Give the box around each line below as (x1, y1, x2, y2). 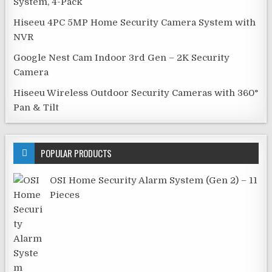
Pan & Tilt (13, 101, 59, 113)
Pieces (50, 189, 80, 200)
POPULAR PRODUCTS (41, 146, 112, 160)
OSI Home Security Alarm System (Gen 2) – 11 (50, 174, 258, 186)
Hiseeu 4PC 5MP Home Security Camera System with (13, 16, 256, 28)
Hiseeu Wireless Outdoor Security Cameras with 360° (13, 87, 259, 98)
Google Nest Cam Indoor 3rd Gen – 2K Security (13, 52, 230, 63)
